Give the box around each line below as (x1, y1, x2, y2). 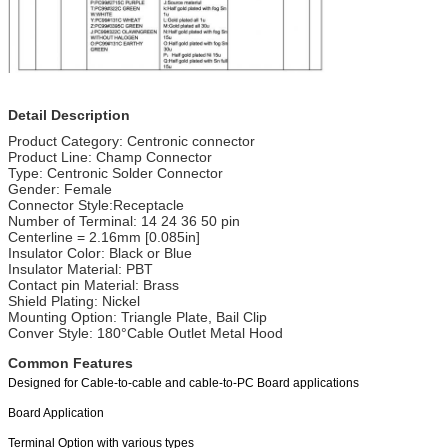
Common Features (8, 354, 133, 371)
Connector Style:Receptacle (8, 196, 184, 213)
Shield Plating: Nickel (8, 292, 140, 309)
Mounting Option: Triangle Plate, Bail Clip (8, 308, 267, 325)
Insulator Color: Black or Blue (8, 244, 192, 261)
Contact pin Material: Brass (8, 276, 179, 293)
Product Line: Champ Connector (8, 148, 212, 165)
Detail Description (8, 106, 130, 123)
